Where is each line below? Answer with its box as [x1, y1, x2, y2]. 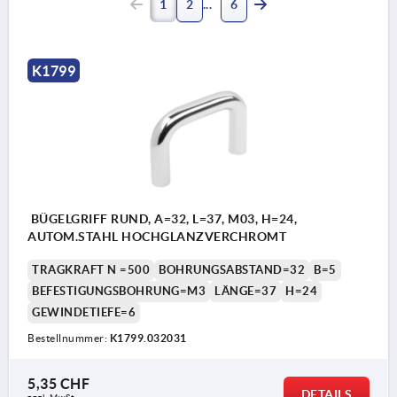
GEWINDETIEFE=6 [32, 305, 136, 319]
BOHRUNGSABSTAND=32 [159, 262, 305, 276]
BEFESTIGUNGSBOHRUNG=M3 [32, 284, 206, 298]
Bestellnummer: [27, 331, 110, 344]
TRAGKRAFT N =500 [32, 262, 150, 276]
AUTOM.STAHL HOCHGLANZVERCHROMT [27, 229, 286, 244]
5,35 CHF [27, 375, 90, 392]
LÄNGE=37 [214, 284, 276, 298]
